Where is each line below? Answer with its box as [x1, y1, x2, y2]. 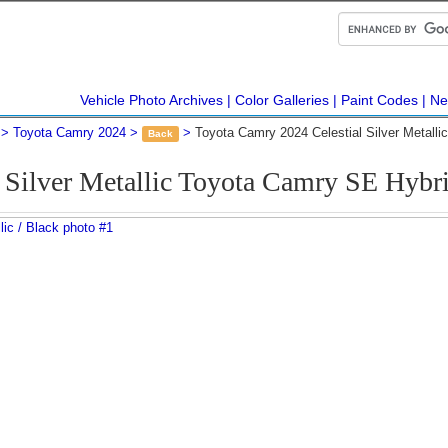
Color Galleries [235, 92, 329, 108]
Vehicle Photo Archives [80, 92, 223, 108]
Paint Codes [341, 92, 418, 108]
